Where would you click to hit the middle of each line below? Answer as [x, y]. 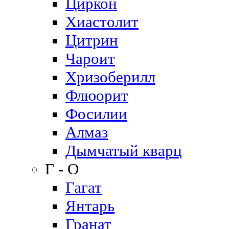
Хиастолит [102, 22]
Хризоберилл [110, 77]
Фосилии [96, 114]
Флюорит [97, 95]
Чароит [90, 59]
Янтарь [90, 206]
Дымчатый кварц [124, 151]
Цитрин [92, 40]
